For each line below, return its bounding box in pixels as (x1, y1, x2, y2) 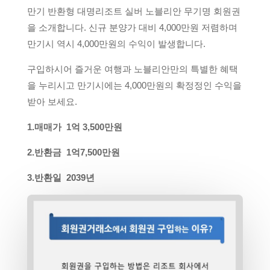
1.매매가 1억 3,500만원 (27, 122, 122, 133)
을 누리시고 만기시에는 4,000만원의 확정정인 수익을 (27, 80, 242, 91)
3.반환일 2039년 (27, 172, 95, 183)
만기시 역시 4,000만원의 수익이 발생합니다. (27, 39, 206, 49)
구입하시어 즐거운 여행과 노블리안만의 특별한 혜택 (27, 64, 238, 75)
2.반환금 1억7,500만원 (27, 147, 120, 158)
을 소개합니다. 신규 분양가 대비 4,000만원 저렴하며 (27, 22, 237, 33)
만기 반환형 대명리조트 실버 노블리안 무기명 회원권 (27, 6, 240, 17)
